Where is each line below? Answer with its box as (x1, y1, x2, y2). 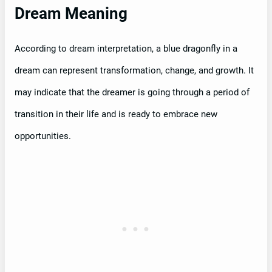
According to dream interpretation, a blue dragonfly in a (15, 43, 237, 55)
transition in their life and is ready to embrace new (15, 109, 217, 120)
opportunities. (15, 131, 71, 142)
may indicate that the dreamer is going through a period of (15, 87, 250, 98)
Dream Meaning (15, 4, 127, 23)
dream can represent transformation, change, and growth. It (15, 65, 254, 76)
